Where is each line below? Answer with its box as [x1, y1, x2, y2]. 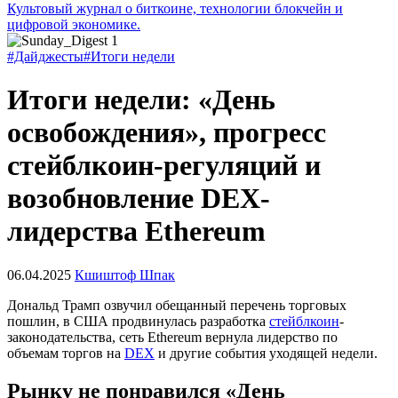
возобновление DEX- [7, 182, 270, 215]
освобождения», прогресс [7, 116, 326, 149]
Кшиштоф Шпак [75, 267, 175, 283]
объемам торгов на [7, 345, 124, 361]
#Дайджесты [7, 49, 84, 64]
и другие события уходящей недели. [155, 345, 378, 361]
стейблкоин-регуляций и [7, 149, 321, 182]
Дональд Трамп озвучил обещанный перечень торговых [7, 297, 346, 313]
